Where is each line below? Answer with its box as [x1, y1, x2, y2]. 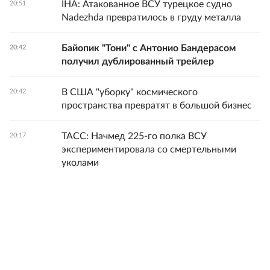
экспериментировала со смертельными [61, 145, 236, 155]
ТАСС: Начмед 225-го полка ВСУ [61, 131, 207, 142]
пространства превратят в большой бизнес [61, 101, 252, 111]
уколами [61, 158, 99, 168]
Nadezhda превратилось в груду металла [61, 13, 241, 23]
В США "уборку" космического [61, 87, 198, 98]
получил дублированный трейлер [61, 57, 214, 67]
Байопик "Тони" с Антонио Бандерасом [61, 43, 236, 54]
